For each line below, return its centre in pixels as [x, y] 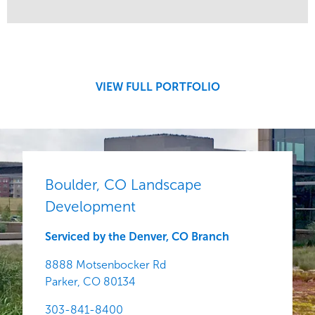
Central [130, 59]
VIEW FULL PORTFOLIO [157, 87]
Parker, [63, 282]
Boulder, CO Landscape [123, 185]
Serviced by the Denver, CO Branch [137, 237]
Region [129, 45]
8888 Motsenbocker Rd [105, 265]
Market [129, 30]
